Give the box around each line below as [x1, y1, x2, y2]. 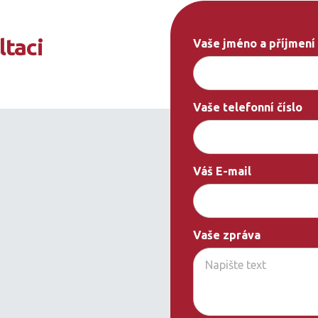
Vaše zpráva [193, 228, 261, 241]
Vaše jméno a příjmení [193, 36, 315, 50]
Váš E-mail [193, 164, 251, 177]
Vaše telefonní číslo [193, 100, 302, 114]
